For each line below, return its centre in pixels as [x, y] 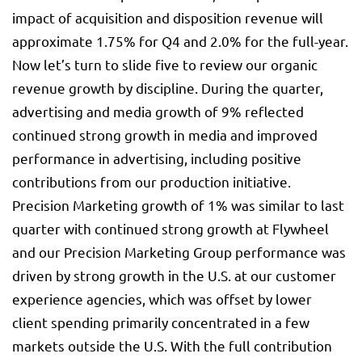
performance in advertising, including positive [157, 158]
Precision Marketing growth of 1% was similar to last [178, 205]
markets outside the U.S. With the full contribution [172, 346]
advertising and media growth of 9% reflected [158, 112]
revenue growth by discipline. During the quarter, [168, 88]
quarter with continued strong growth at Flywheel [170, 229]
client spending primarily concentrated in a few [161, 322]
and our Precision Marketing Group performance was [179, 252]
